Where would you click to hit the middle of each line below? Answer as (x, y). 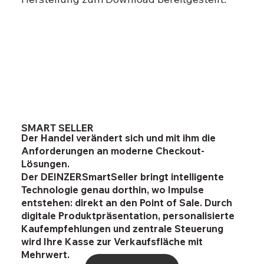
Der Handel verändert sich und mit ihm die (118, 138)
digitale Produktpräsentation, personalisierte (128, 215)
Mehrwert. (45, 254)
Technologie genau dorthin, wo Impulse (112, 189)
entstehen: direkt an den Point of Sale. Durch (126, 202)
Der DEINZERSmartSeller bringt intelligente (122, 176)
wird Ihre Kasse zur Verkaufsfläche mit (112, 241)
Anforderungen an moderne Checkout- (113, 151)
